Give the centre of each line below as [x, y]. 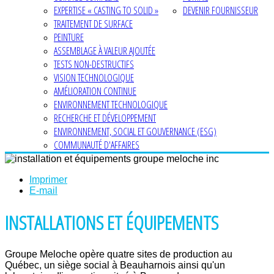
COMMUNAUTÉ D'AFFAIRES [97, 145]
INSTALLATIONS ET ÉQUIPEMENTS [112, 223]
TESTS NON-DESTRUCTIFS [94, 64]
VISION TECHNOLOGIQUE [94, 78]
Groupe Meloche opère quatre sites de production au [119, 254]
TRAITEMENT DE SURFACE [93, 24]
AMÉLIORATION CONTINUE [95, 91]
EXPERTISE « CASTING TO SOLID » [106, 10]
